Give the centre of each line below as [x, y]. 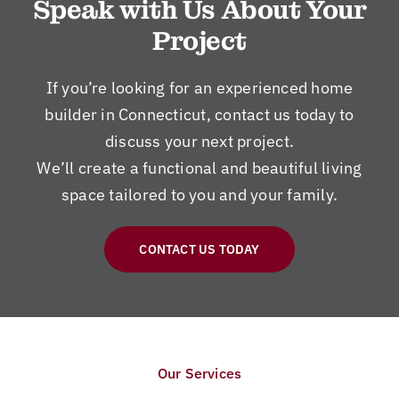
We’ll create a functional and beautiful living [199, 167]
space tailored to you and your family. [199, 194]
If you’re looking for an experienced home [199, 87]
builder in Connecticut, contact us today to [199, 114]
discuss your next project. [199, 141]
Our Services [199, 373]
